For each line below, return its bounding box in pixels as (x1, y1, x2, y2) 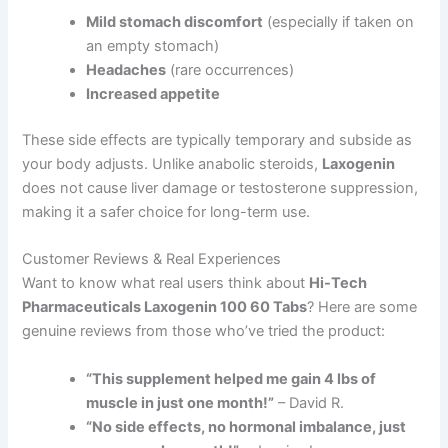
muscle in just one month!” (86, 393, 275, 412)
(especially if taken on (263, 12, 415, 31)
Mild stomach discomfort (86, 12, 264, 31)
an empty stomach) (86, 36, 220, 55)
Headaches (86, 60, 167, 79)
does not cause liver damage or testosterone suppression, (22, 178, 419, 197)
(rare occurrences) (166, 60, 295, 79)
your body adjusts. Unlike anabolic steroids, (22, 154, 323, 173)
